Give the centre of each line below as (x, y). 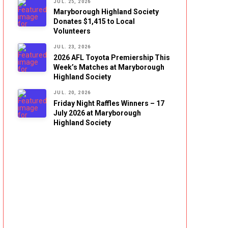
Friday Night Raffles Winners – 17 (109, 103)
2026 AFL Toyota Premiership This (112, 58)
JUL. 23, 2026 (72, 47)
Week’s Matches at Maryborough (109, 67)
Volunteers (72, 31)
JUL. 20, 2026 (72, 93)
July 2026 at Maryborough (97, 113)
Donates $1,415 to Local (94, 22)
